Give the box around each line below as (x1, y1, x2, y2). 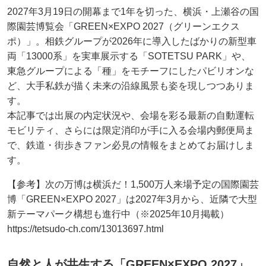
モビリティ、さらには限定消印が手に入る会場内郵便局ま (7, 125, 254, 136)
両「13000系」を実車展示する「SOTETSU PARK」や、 (7, 51, 251, 62)
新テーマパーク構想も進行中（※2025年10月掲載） (7, 209, 239, 220)
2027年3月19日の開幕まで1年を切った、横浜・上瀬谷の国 (7, 7, 259, 17)
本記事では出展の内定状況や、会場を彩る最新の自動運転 (7, 110, 254, 121)
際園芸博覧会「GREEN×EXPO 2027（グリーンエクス (7, 21, 240, 32)
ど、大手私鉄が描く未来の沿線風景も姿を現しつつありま (7, 81, 254, 91)
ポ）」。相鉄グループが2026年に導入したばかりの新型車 (7, 36, 256, 47)
